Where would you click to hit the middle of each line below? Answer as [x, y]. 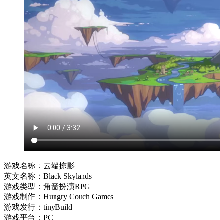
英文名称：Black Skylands [48, 176]
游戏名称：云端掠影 [39, 165]
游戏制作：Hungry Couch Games [59, 196]
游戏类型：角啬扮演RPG [47, 186]
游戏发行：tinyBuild [38, 207]
